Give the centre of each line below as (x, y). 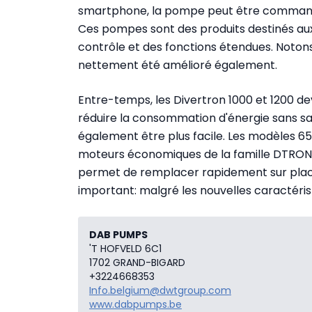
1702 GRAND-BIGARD (137, 262)
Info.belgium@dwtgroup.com (160, 290)
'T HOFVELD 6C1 (125, 248)
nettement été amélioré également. (178, 65)
